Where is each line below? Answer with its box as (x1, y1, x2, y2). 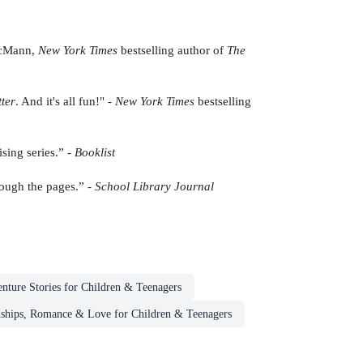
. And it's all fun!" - (15, 93, 115, 108)
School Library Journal (95, 178, 214, 193)
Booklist (75, 144, 115, 159)
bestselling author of (117, 42, 227, 57)
